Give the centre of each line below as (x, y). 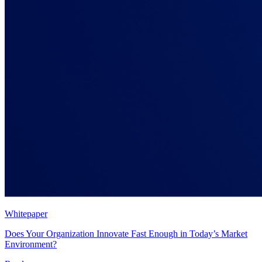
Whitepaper (26, 213)
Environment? (31, 244)
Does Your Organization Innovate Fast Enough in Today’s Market (126, 233)
